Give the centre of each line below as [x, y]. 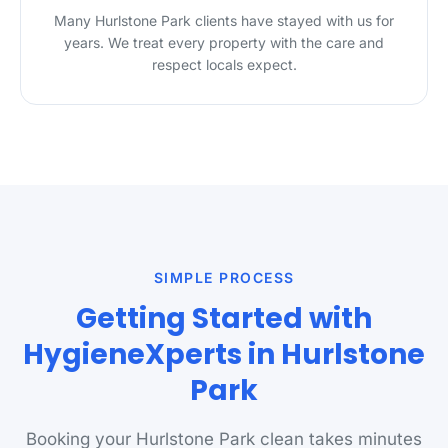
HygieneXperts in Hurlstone [224, 354]
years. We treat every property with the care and [224, 42]
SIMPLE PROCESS [224, 277]
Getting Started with [224, 318]
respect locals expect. [224, 64]
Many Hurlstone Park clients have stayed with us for [224, 20]
